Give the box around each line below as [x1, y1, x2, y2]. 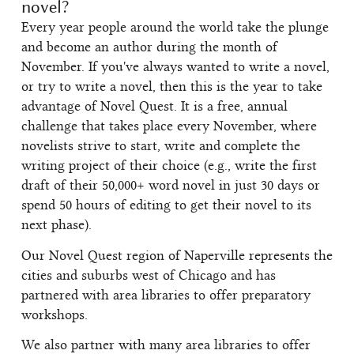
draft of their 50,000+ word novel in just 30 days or [21, 180, 320, 194]
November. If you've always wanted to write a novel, [21, 62, 330, 75]
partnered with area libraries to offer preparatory [21, 289, 311, 303]
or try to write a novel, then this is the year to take [21, 81, 322, 95]
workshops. [21, 309, 88, 322]
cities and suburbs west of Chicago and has [21, 269, 276, 283]
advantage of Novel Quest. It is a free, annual [21, 101, 288, 115]
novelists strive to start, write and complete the [21, 141, 300, 154]
